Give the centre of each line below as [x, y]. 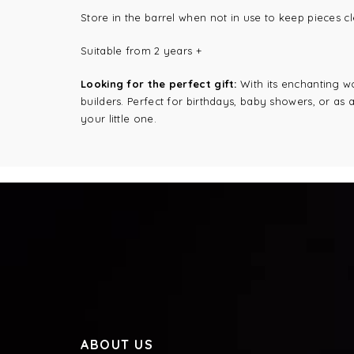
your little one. [119, 119]
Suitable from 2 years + [141, 51]
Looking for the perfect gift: [159, 84]
